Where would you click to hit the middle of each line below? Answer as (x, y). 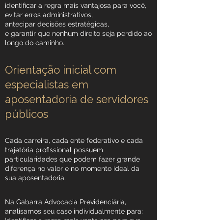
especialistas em (47, 84)
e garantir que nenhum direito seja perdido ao (78, 33)
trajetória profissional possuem (54, 150)
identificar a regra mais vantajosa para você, (76, 5)
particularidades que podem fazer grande (72, 159)
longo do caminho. (35, 43)
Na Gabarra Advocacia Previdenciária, (66, 202)
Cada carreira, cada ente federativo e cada (74, 140)
